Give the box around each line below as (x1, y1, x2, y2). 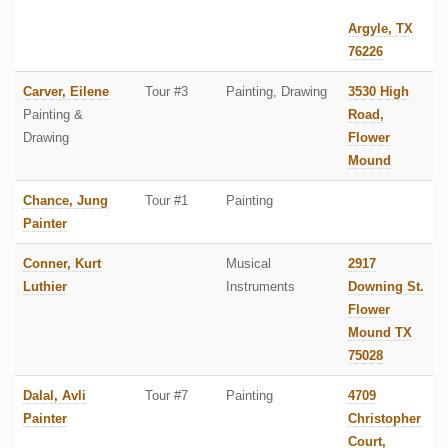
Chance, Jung (23, 193, 108, 209)
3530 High (348, 84, 409, 100)
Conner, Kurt (23, 256, 101, 272)
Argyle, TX (348, 21, 413, 37)
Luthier (23, 279, 67, 295)
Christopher (348, 411, 421, 427)
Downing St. (348, 279, 424, 295)
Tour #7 (145, 388, 188, 404)
